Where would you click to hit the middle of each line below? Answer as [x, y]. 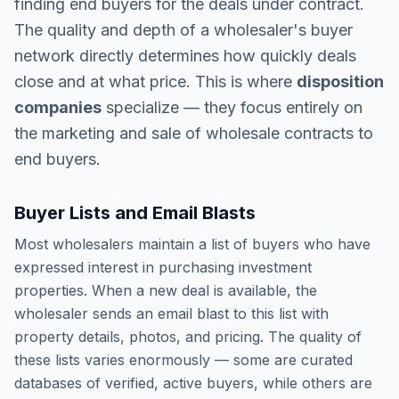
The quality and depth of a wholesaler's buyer [183, 30]
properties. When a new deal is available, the [166, 290]
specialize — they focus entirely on [232, 107]
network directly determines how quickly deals [185, 56]
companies [58, 107]
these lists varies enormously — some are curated [183, 360]
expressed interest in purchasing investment [163, 267]
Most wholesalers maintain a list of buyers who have [192, 244]
